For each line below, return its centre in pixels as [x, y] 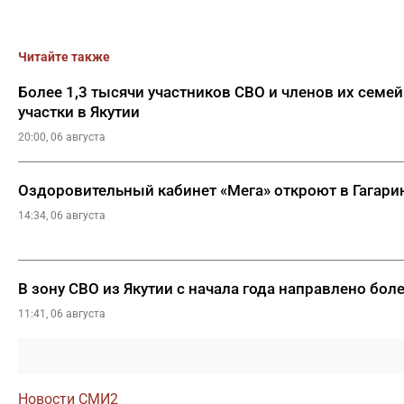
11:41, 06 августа [62, 314]
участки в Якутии [79, 112]
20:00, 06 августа [62, 137]
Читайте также [64, 57]
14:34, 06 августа [62, 216]
